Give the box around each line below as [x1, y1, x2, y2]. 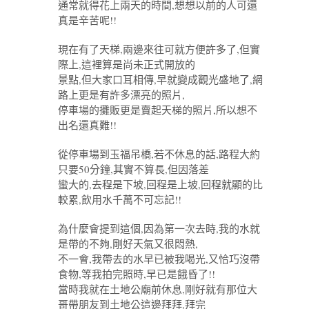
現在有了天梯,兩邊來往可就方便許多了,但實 [58, 42, 260, 57]
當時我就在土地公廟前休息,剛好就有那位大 [58, 282, 257, 297]
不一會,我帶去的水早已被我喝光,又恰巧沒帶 [58, 252, 260, 266]
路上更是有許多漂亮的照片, [58, 88, 185, 102]
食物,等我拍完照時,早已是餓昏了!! [58, 267, 215, 281]
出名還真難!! [58, 118, 117, 132]
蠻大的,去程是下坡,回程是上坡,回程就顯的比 [58, 177, 263, 192]
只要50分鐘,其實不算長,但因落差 [58, 162, 209, 177]
